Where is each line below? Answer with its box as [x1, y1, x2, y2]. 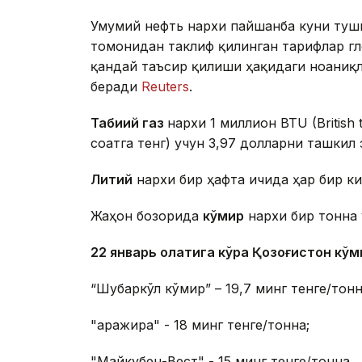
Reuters [141, 78, 189, 95]
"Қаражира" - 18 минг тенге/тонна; [90, 317, 309, 334]
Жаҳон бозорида [90, 208, 203, 225]
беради [90, 78, 141, 95]
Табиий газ [90, 115, 167, 132]
